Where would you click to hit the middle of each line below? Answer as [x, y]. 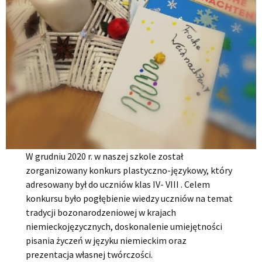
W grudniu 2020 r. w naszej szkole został [105, 156]
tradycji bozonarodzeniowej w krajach [101, 213]
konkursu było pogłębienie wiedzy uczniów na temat [130, 199]
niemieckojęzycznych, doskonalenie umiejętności [124, 227]
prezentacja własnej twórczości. [89, 255]
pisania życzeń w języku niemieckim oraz [106, 241]
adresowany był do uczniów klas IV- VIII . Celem [118, 185]
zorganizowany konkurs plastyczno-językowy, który [129, 170]
